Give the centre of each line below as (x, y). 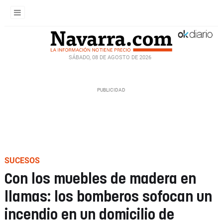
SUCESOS (22, 161)
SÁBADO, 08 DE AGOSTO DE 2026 (110, 57)
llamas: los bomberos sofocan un (108, 197)
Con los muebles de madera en (100, 179)
